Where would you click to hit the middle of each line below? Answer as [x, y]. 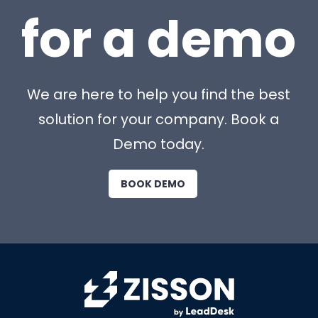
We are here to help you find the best [159, 95]
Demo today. [159, 144]
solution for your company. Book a [159, 120]
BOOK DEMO [153, 183]
